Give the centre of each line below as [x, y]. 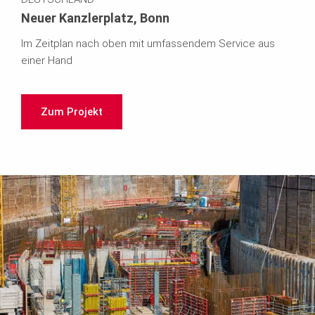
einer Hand [47, 61]
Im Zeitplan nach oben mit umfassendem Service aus [148, 44]
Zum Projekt [72, 112]
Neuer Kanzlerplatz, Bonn [95, 18]
